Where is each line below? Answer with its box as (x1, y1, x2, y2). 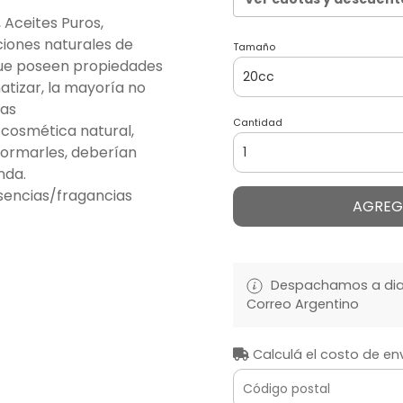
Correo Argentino (246, 295, 359, 314)
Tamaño (233, 40, 275, 55)
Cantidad (233, 115, 282, 130)
